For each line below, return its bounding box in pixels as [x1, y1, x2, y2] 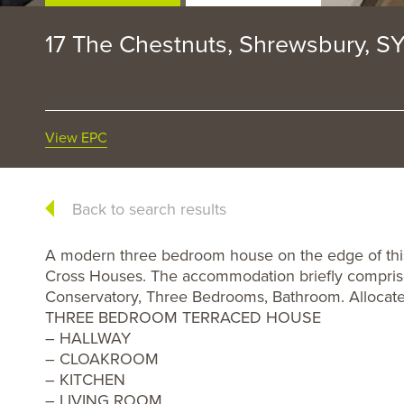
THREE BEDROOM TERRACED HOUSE [45, 308, 321, 327]
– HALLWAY [45, 328, 131, 348]
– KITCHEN [45, 370, 125, 390]
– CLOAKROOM [45, 349, 159, 369]
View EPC [45, 129, 107, 147]
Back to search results [72, 199, 226, 219]
